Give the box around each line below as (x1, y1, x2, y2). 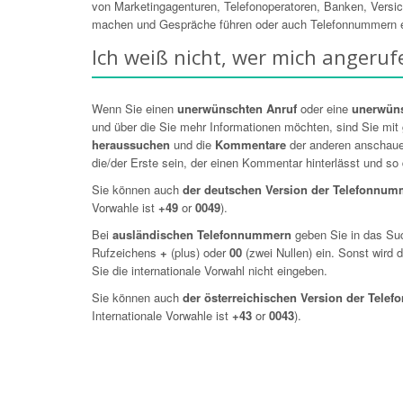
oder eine (297, 100, 352, 117)
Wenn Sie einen (92, 100, 177, 117)
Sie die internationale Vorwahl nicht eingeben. (92, 262, 327, 279)
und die (170, 136, 215, 153)
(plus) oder (167, 244, 229, 261)
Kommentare (215, 136, 286, 153)
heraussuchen (92, 136, 170, 153)
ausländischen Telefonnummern (112, 226, 291, 243)
